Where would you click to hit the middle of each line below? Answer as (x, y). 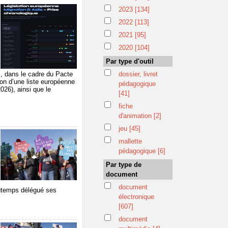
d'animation (136, 116)
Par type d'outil (130, 61)
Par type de (124, 165)
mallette (130, 141)
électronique (136, 197)
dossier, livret (138, 74)
